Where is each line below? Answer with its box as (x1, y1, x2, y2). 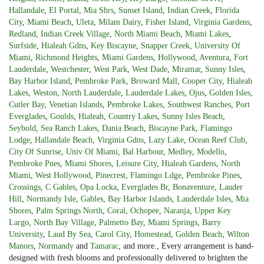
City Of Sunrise (9, 147, 61, 156)
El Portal (49, 5, 79, 15)
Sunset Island (118, 5, 163, 15)
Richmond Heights (35, 52, 97, 62)
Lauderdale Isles (177, 194, 231, 203)
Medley (168, 147, 192, 156)
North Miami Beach (114, 29, 180, 38)
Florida (215, 5, 239, 15)
